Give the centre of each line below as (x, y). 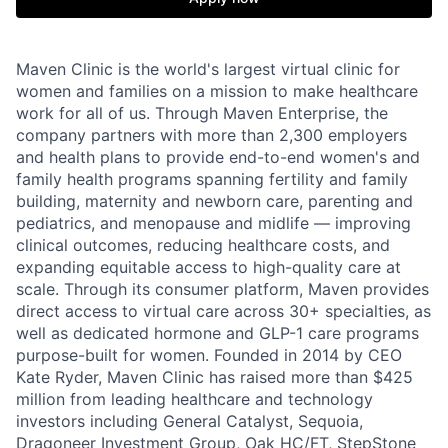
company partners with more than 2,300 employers (211, 135)
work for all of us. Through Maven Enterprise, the (202, 113)
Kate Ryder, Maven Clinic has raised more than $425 (214, 377)
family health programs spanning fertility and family (212, 179)
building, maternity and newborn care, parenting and (214, 201)
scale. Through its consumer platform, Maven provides (222, 289)
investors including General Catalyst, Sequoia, (189, 421)
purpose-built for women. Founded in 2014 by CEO (209, 355)
